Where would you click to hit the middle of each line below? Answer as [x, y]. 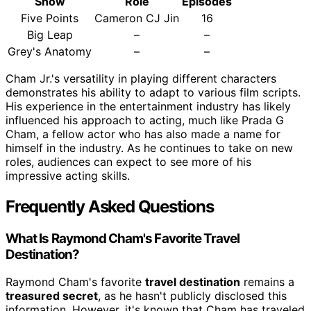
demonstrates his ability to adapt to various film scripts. [153, 92]
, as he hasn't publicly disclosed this [192, 296]
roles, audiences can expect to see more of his [128, 161]
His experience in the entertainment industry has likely [148, 106]
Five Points [50, 18]
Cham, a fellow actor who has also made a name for [143, 134]
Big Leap [50, 34]
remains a [267, 282]
